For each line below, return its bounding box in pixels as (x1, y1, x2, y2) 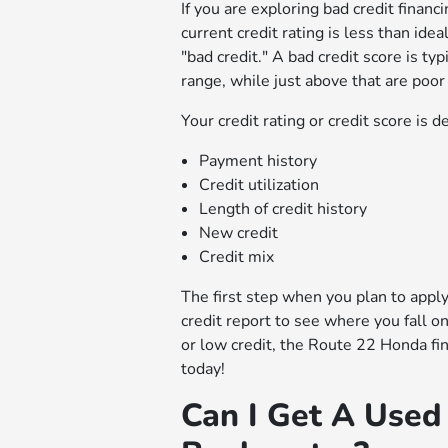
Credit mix (198, 245, 274, 268)
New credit (198, 221, 278, 244)
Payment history (198, 149, 317, 172)
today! (180, 357, 225, 380)
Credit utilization (198, 173, 319, 196)
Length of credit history (198, 197, 367, 220)
